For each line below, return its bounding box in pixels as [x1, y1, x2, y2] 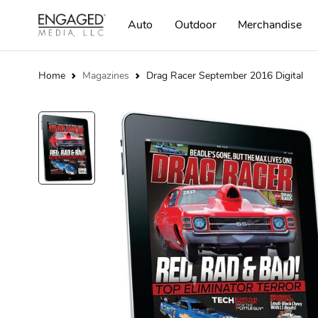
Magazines [82, 68, 129, 82]
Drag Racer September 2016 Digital [146, 68, 303, 82]
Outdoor [174, 17, 216, 33]
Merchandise [237, 17, 302, 33]
